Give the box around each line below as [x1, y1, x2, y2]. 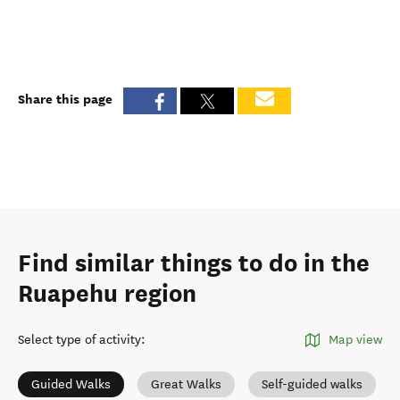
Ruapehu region [18, 279, 196, 309]
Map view [329, 332, 382, 347]
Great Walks [151, 377, 221, 392]
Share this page [18, 89, 112, 108]
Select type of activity [18, 332, 141, 347]
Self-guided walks [262, 377, 362, 392]
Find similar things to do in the [18, 248, 370, 279]
